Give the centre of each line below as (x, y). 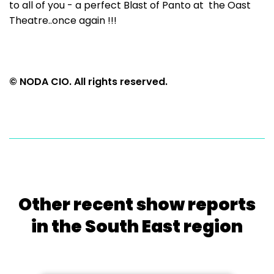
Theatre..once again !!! (63, 20)
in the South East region (137, 227)
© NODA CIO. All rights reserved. (88, 82)
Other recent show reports (137, 205)
